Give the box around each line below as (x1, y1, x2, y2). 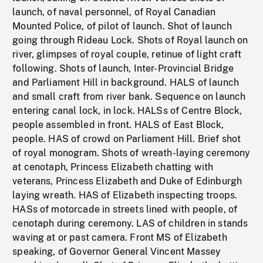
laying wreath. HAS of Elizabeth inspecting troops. (12, 190, 238, 201)
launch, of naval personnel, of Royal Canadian (12, 6, 216, 18)
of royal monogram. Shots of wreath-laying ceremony (12, 147, 251, 159)
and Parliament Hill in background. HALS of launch (12, 77, 240, 89)
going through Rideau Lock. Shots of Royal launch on (12, 35, 248, 46)
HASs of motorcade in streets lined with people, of (12, 204, 238, 215)
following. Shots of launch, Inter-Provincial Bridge (12, 63, 234, 75)
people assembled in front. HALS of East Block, (12, 119, 224, 131)
